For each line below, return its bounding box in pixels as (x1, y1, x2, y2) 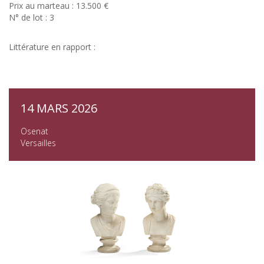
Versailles (21, 137, 56, 148)
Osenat (21, 125, 48, 137)
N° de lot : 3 (9, 11, 54, 23)
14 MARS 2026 (21, 100, 97, 116)
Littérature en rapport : (9, 41, 95, 52)
